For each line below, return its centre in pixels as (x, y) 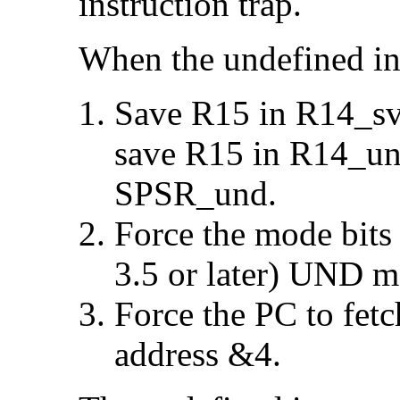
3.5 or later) (201, 274)
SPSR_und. (196, 194)
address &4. (198, 354)
